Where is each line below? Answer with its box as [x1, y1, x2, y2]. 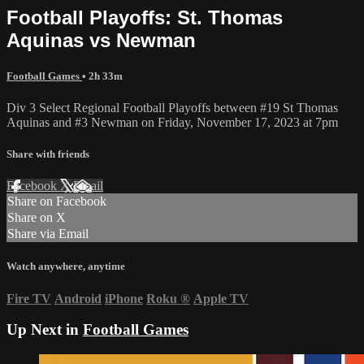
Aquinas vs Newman [6, 28, 196, 51]
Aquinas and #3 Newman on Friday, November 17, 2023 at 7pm [6, 115, 338, 129]
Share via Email [7, 227, 89, 241]
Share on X [7, 210, 66, 225]
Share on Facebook [7, 194, 106, 209]
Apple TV [193, 291, 249, 305]
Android [54, 291, 102, 305]
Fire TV [6, 291, 51, 305]
